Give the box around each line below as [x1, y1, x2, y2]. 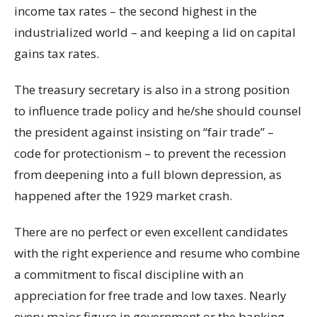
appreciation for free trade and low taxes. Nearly [14, 287, 287, 304]
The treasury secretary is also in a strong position [14, 81, 289, 98]
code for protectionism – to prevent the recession [14, 144, 286, 161]
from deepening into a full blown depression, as [14, 166, 282, 183]
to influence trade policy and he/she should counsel [14, 102, 301, 119]
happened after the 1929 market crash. [14, 187, 232, 204]
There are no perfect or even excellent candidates [14, 224, 288, 241]
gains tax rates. [14, 45, 99, 62]
